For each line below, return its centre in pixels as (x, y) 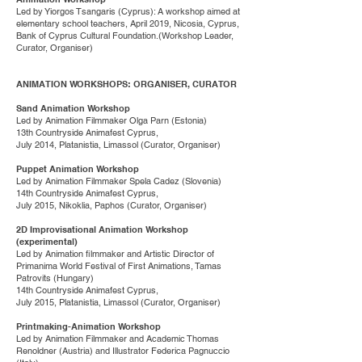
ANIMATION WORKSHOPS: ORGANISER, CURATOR (126, 84)
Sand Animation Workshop (74, 108)
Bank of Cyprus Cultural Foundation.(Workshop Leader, (125, 36)
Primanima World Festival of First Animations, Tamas (119, 266)
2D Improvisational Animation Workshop (102, 229)
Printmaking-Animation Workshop (88, 326)
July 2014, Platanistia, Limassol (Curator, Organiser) (118, 145)
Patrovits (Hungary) (56, 278)
